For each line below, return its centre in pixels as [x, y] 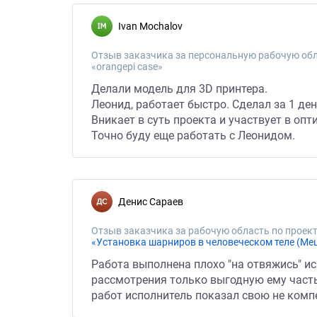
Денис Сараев [155, 202]
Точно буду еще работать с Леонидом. [193, 136]
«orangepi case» [127, 67]
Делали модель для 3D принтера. [179, 89]
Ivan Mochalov [152, 26]
